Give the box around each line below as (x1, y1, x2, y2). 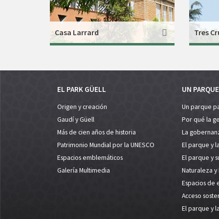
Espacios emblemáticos (57, 153, 123, 162)
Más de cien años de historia (57, 128, 136, 137)
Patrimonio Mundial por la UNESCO (57, 141, 154, 150)
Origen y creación (57, 103, 107, 111)
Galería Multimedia (57, 166, 110, 175)
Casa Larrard (55, 27, 99, 38)
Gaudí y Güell (57, 115, 94, 124)
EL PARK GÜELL (57, 85, 106, 94)
